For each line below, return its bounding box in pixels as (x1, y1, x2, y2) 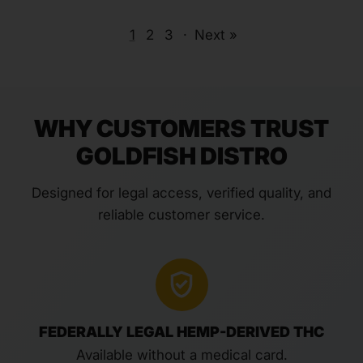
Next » (194, 26, 237, 43)
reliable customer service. (98, 206, 265, 223)
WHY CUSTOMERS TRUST (34, 113, 329, 143)
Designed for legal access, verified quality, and (32, 184, 331, 201)
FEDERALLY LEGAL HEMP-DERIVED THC (39, 322, 324, 340)
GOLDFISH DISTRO (75, 141, 288, 170)
